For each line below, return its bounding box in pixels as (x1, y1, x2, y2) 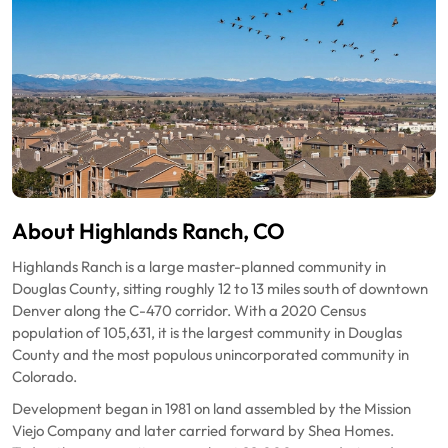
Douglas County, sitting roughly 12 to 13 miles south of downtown (12, 279, 428, 300)
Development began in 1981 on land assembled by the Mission (12, 399, 411, 420)
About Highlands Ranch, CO (12, 217, 285, 248)
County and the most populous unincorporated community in (12, 345, 409, 366)
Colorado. (12, 367, 77, 388)
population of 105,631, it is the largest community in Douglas (12, 323, 402, 344)
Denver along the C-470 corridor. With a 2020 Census (12, 301, 366, 322)
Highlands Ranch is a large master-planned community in (12, 257, 386, 278)
